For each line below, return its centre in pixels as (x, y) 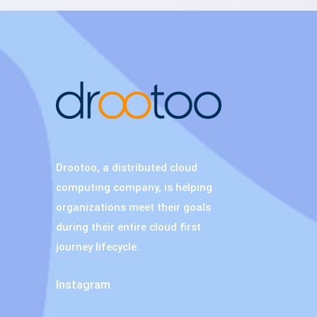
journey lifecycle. (98, 247)
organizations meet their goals (133, 207)
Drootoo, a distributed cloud (127, 168)
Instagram (83, 285)
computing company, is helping (134, 188)
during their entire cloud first (128, 227)
